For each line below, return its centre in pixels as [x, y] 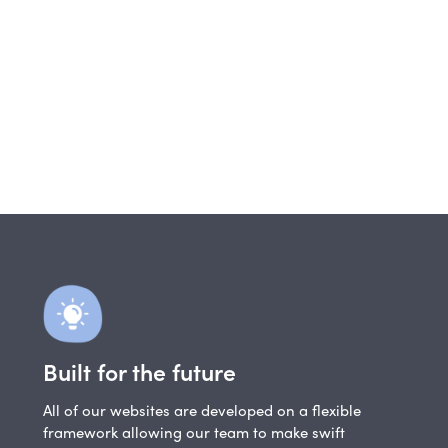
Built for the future [140, 372]
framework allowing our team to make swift [194, 432]
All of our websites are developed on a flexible [202, 410]
